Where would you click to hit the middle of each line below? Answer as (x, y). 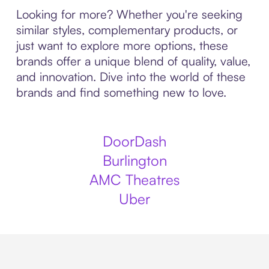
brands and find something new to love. (121, 92)
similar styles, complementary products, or (127, 30)
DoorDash (134, 141)
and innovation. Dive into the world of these (131, 77)
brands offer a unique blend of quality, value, (133, 61)
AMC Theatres (134, 180)
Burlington (134, 160)
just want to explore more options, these (122, 45)
